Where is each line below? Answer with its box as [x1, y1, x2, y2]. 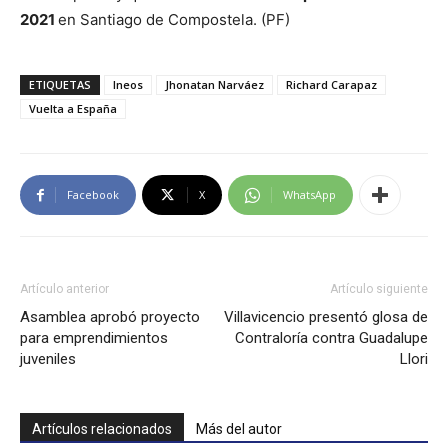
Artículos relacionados [32, 421, 172, 438]
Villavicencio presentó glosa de [224, 308, 428, 327]
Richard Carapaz [286, 77, 377, 93]
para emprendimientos [20, 329, 168, 348]
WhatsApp [283, 187, 336, 203]
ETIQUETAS [29, 77, 91, 93]
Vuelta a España [29, 101, 117, 117]
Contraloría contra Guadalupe [235, 329, 428, 348]
